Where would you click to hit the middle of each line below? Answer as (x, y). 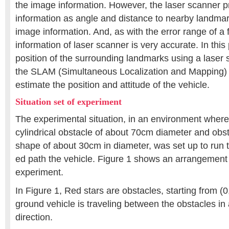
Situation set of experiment (68, 102)
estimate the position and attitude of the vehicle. (112, 85)
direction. (34, 217)
